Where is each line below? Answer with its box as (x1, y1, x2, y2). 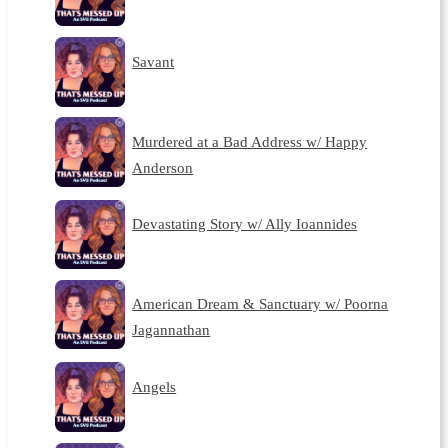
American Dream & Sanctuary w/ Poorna (132, 295, 389, 313)
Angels (132, 377, 177, 395)
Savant (132, 52, 175, 70)
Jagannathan (132, 321, 211, 339)
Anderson (132, 158, 194, 176)
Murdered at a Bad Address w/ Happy (132, 132, 368, 150)
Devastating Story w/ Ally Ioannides (132, 215, 358, 233)
